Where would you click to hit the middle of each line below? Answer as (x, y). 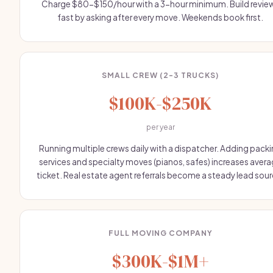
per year (160, 127)
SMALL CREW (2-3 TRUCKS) (160, 75)
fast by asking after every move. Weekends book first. (160, 17)
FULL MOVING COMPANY (160, 233)
